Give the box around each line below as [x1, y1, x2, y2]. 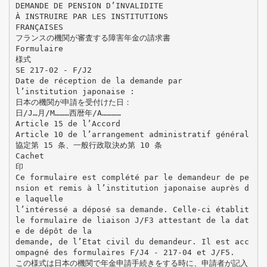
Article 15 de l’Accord [15, 119, 120, 128]
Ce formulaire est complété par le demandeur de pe [15, 172, 249, 182]
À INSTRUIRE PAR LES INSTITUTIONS [15, 11, 168, 21]
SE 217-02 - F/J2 [15, 65, 92, 74]
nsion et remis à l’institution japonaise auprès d [15, 183, 249, 193]
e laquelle [15, 194, 63, 203]
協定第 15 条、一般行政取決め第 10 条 [15, 140, 162, 150]
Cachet [15, 151, 44, 160]
